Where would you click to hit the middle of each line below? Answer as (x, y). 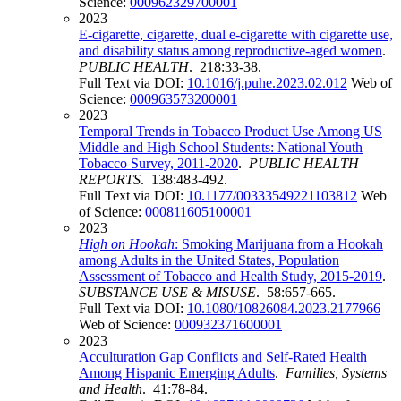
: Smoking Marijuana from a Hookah (279, 244)
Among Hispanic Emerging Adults (177, 373)
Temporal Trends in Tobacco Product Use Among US (230, 132)
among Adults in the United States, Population (209, 260)
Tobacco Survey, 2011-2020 (158, 164)
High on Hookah (127, 244)
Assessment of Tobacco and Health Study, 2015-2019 (230, 277)
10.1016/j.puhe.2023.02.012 (267, 83)
